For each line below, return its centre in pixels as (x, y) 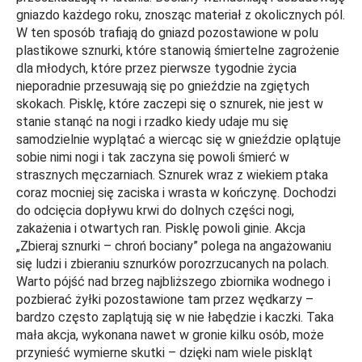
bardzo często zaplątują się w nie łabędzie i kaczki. (161, 318)
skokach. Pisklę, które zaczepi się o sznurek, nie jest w (170, 104)
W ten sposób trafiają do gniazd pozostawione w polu (167, 33)
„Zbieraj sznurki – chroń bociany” (109, 246)
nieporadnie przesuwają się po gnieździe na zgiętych (163, 86)
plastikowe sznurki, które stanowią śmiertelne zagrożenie (178, 51)
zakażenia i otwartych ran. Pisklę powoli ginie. (145, 229)
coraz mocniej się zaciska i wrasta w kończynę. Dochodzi (176, 193)
